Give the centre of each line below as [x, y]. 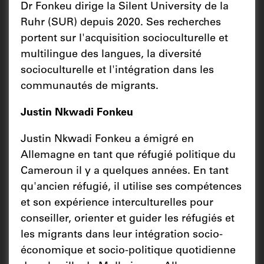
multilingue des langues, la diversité [111, 55]
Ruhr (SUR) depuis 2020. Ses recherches [121, 23]
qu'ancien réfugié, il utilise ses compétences [131, 187]
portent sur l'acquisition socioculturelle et [124, 39]
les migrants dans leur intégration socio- [122, 235]
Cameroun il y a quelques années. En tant [125, 171]
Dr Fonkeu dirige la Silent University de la [125, 7]
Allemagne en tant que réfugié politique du [128, 155]
